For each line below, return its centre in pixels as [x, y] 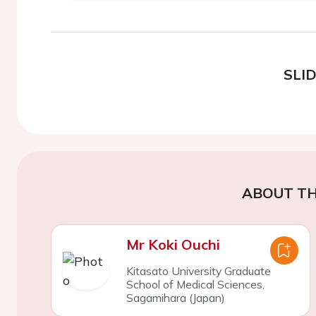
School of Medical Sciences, [195, 284]
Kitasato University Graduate [198, 271]
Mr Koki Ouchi [173, 244]
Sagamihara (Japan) [175, 298]
